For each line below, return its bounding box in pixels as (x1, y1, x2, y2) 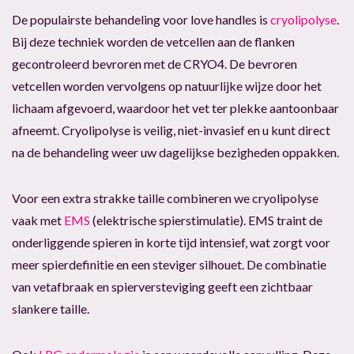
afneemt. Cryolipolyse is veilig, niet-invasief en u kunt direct (12, 122, 330, 138)
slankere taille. (12, 301, 89, 317)
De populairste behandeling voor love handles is (12, 12, 270, 28)
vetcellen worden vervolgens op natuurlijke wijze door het (12, 78, 322, 94)
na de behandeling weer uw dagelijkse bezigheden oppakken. (12, 145, 339, 160)
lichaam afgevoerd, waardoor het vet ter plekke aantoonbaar (12, 100, 339, 116)
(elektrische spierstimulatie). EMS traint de (90, 213, 322, 228)
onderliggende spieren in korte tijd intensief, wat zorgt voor (12, 235, 330, 250)
